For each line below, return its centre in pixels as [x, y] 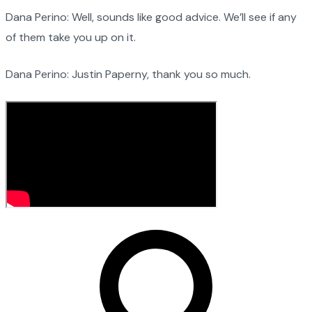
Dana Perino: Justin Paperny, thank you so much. [128, 74]
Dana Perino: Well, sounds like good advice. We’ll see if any [151, 17]
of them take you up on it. [71, 37]
